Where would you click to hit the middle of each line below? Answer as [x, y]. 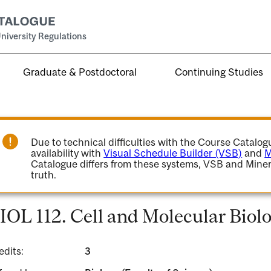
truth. [44, 175]
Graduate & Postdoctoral [80, 72]
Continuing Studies [219, 72]
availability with [67, 153]
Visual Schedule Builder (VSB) [173, 153]
